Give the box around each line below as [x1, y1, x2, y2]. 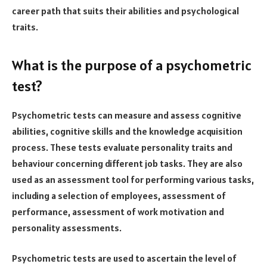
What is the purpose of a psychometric [12, 55, 252, 74]
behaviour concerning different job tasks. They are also [12, 157, 243, 169]
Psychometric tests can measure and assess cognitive [12, 108, 241, 121]
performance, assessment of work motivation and [12, 205, 224, 218]
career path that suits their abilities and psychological [12, 5, 239, 17]
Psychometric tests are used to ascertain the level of [12, 252, 237, 265]
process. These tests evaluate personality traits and [12, 141, 232, 153]
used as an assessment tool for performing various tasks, [12, 173, 254, 185]
